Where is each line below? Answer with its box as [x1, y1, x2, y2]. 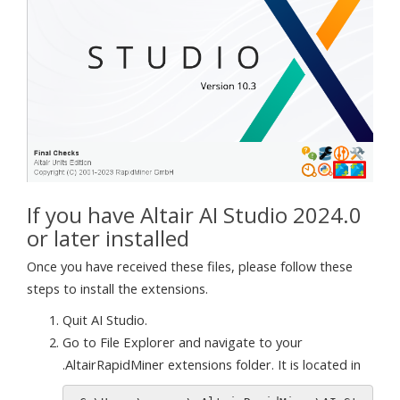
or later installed [27, 223, 189, 254]
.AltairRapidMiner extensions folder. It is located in [62, 355, 361, 374]
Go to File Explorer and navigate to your [62, 333, 303, 352]
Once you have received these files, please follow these [27, 257, 353, 276]
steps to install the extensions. [27, 279, 208, 298]
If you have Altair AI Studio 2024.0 [27, 200, 362, 230]
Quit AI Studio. [62, 311, 147, 329]
